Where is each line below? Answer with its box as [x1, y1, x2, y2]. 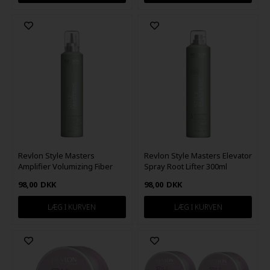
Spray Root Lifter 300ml [144, 160, 228, 172]
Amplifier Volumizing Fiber [17, 160, 113, 172]
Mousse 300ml [17, 171, 71, 183]
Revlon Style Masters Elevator [144, 149, 253, 161]
